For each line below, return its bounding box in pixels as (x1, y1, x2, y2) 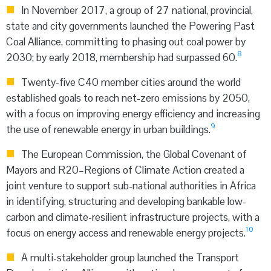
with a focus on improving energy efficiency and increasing (6, 107, 260, 121)
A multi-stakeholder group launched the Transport (19, 251, 239, 265)
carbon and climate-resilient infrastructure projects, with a (6, 211, 260, 224)
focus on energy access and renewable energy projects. (6, 226, 246, 240)
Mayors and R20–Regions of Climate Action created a (6, 163, 244, 177)
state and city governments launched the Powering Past (6, 19, 255, 33)
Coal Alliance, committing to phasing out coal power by (6, 34, 246, 48)
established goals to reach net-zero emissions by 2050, (6, 91, 250, 105)
